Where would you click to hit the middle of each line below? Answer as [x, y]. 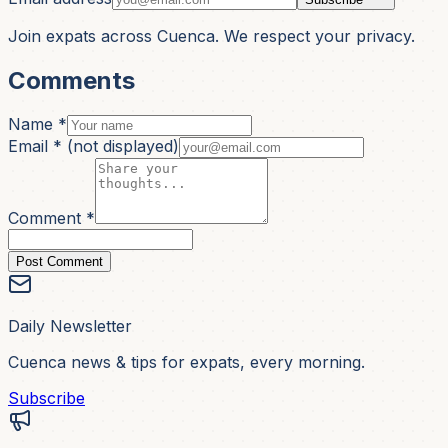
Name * [37, 124]
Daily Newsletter [70, 326]
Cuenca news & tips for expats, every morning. [186, 362]
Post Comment [59, 262]
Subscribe [46, 398]
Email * [37, 146]
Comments [71, 80]
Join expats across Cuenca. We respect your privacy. [211, 35]
